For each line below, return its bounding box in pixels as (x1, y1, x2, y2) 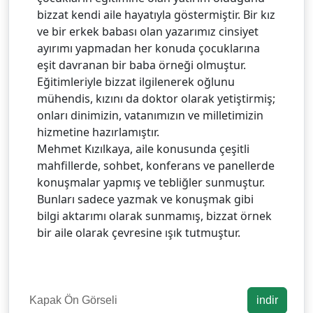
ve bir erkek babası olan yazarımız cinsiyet (37, 24, 259, 40)
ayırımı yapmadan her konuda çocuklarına (37, 41, 260, 57)
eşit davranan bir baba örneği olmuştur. (37, 57, 246, 73)
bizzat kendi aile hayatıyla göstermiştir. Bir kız (37, 7, 275, 23)
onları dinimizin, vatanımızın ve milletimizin (37, 108, 263, 124)
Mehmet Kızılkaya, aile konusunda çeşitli (37, 141, 249, 157)
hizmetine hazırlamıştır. (37, 124, 159, 140)
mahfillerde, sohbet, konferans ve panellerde (37, 158, 275, 174)
